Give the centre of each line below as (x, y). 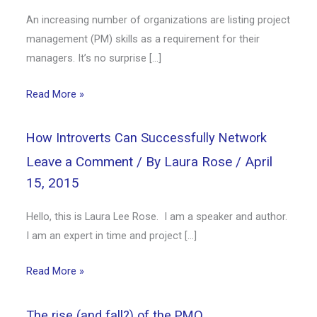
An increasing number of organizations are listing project (158, 20)
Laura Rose (200, 161)
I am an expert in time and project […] (112, 236)
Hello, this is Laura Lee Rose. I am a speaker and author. (157, 217)
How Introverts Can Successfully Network (147, 138)
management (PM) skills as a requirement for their (143, 39)
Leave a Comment (80, 161)
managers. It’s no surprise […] (94, 58)
